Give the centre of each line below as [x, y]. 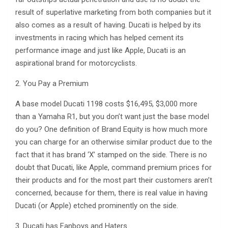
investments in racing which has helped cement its [99, 37]
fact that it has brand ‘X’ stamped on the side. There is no [111, 154]
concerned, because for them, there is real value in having [111, 193]
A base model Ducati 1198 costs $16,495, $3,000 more [106, 104]
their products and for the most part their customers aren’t [114, 180]
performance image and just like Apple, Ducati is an [101, 50]
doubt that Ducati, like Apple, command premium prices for [113, 167]
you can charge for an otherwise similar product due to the [114, 142]
